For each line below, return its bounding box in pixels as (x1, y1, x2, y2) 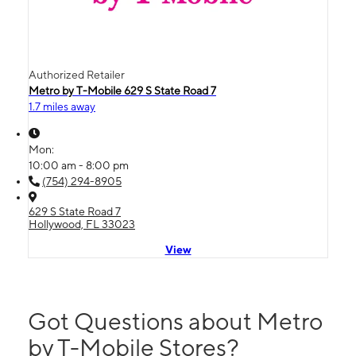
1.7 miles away (29, 99, 95, 113)
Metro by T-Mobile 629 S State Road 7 (29, 83, 216, 97)
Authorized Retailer (29, 68, 125, 81)
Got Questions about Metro (28, 306, 323, 335)
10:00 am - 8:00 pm (29, 158, 129, 172)
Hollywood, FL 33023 (29, 217, 135, 230)
